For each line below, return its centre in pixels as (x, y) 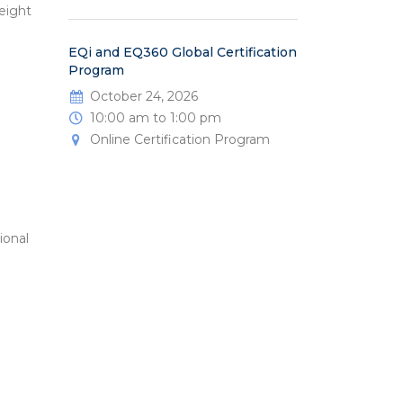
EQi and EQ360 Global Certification (183, 53)
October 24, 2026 (144, 97)
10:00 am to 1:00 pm (156, 118)
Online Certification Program (180, 140)
